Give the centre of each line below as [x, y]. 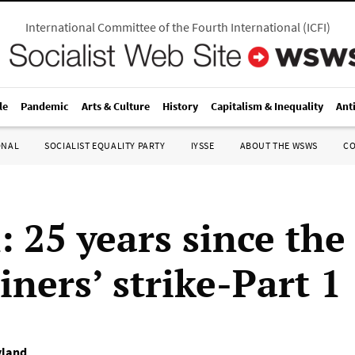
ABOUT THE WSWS [279, 145]
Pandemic [45, 106]
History [180, 106]
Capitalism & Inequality [267, 106]
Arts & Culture [116, 106]
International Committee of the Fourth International [162, 27]
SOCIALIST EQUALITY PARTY [105, 145]
